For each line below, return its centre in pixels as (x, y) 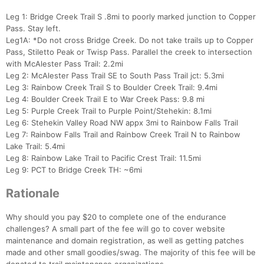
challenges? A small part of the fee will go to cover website (115, 229)
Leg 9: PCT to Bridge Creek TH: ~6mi (74, 170)
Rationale (33, 194)
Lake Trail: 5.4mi (35, 146)
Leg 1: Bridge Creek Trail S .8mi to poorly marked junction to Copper (131, 17)
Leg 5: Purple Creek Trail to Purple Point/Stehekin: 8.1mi (109, 111)
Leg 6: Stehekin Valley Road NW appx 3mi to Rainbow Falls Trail (122, 123)
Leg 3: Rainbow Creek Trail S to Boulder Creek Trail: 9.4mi (112, 88)
